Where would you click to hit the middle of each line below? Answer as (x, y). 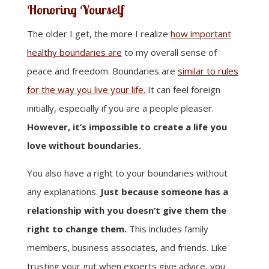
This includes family (167, 228)
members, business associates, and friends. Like (127, 247)
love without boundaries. (84, 145)
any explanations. (63, 191)
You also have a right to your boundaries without (127, 173)
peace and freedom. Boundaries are (102, 71)
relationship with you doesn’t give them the (126, 210)
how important (201, 33)
